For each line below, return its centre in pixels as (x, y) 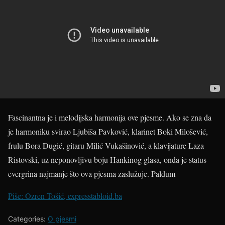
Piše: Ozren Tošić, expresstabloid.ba (65, 196)
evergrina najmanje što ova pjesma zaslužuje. (80, 174)
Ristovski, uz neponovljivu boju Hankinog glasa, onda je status (107, 160)
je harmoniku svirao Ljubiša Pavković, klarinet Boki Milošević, (108, 132)
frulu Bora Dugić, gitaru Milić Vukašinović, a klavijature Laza (106, 146)
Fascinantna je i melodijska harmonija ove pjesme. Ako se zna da (110, 118)
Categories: (28, 219)
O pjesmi (62, 219)
